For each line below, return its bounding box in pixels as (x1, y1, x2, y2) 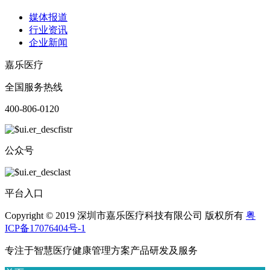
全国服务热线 (5, 82, 63, 93)
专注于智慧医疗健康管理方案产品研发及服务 (5, 245, 198, 256)
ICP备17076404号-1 (5, 223, 86, 234)
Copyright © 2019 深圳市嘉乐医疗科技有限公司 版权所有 (5, 210, 246, 221)
